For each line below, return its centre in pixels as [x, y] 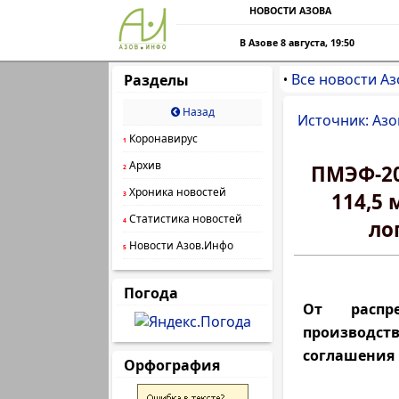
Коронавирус [162, 138]
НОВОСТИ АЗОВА [290, 11]
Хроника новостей [176, 192]
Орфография [172, 365]
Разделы [156, 80]
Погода [151, 293]
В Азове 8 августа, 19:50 [297, 43]
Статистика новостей [184, 219]
